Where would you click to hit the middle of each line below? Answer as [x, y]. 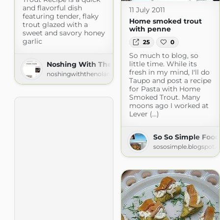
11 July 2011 [147, 10]
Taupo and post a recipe [170, 81]
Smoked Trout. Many [165, 97]
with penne [150, 29]
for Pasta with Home [165, 89]
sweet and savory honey [64, 33]
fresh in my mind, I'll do [169, 72]
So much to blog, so [164, 56]
